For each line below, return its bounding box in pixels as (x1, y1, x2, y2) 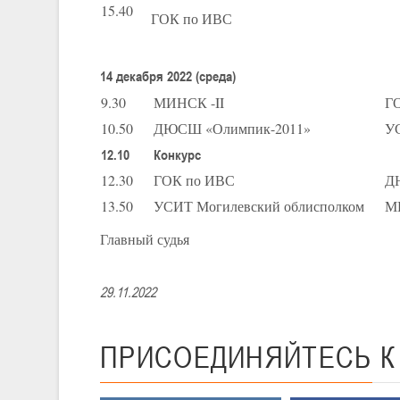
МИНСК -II (154, 92, 224, 112)
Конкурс (154, 146, 201, 162)
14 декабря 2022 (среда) (100, 67, 236, 84)
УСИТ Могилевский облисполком (154, 196, 381, 215)
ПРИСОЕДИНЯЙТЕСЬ (100, 339, 372, 374)
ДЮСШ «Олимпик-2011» (154, 118, 311, 137)
